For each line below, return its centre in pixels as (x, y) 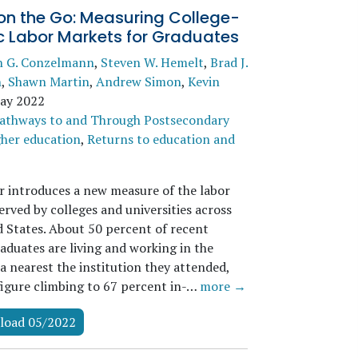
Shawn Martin (48, 82)
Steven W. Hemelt (152, 62)
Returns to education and (161, 139)
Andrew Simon (138, 82)
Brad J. (229, 62)
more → (223, 286)
